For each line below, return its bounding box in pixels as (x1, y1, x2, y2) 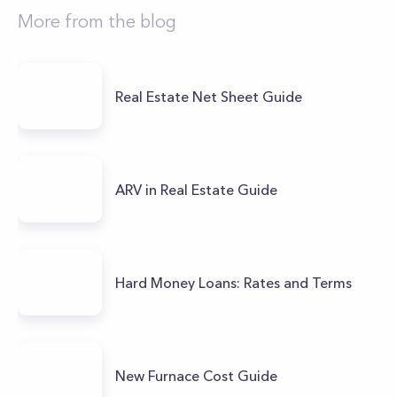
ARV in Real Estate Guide (115, 180, 277, 198)
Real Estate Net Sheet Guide (115, 87, 302, 105)
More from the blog (18, 11, 176, 32)
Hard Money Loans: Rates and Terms (115, 273, 352, 292)
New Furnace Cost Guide (115, 366, 277, 385)
